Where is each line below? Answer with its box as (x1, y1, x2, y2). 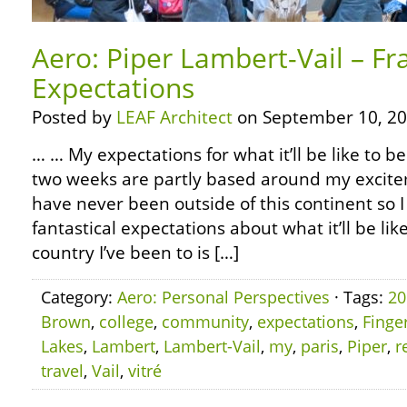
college (99, 311, 154, 333)
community (162, 311, 249, 333)
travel (41, 360, 84, 382)
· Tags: (330, 286, 388, 308)
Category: (41, 286, 117, 308)
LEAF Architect (116, 105, 233, 129)
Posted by (32, 105, 116, 129)
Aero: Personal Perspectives (117, 286, 330, 308)
